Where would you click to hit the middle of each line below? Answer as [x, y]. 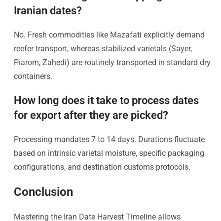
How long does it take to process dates [106, 100]
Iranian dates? [48, 10]
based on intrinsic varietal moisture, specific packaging [109, 153]
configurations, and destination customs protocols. [102, 167]
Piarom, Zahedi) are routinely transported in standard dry [112, 62]
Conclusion [43, 192]
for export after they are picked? [91, 115]
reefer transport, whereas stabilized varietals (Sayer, [103, 48]
